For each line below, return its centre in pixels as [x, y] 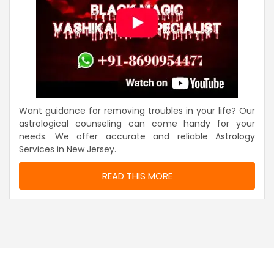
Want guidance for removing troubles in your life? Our [137, 111]
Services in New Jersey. [68, 150]
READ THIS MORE [137, 176]
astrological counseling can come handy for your [137, 124]
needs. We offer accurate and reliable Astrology [137, 137]
